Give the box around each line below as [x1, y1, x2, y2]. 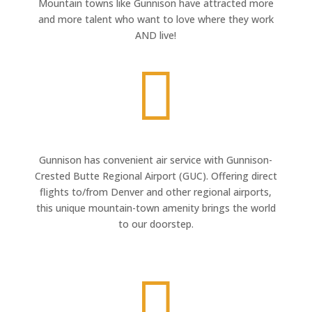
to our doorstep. [118, 217, 194, 231]
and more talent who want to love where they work [38, 12, 274, 26]
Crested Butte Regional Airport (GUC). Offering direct [34, 169, 277, 182]
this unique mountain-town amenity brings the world [36, 201, 276, 214]
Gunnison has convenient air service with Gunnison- [39, 153, 273, 166]
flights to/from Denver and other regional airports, [40, 185, 272, 198]
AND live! [135, 28, 177, 42]
